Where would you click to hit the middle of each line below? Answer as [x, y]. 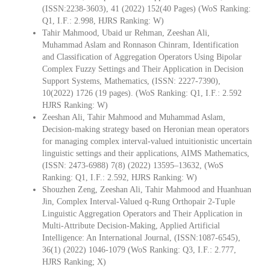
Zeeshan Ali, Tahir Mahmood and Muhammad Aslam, [134, 117]
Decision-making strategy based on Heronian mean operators [146, 129]
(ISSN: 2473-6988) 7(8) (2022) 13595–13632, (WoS [133, 165]
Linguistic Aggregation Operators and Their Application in [142, 213]
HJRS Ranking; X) [74, 262]
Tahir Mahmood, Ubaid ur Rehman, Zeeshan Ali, [126, 33]
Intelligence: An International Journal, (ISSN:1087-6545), [141, 237]
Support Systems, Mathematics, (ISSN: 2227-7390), [131, 81]
